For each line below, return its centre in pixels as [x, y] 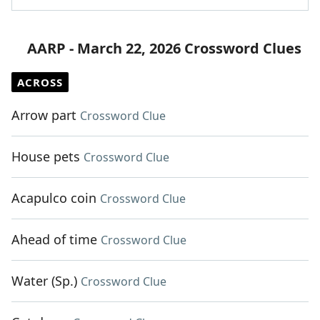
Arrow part [44, 115]
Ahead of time [54, 240]
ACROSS [40, 82]
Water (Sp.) [44, 281]
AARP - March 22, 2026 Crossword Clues [164, 49]
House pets [46, 157]
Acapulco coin [54, 198]
